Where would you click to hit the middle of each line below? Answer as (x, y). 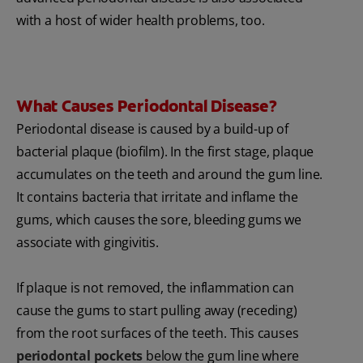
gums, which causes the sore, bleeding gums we (159, 220)
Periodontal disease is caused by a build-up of (152, 129)
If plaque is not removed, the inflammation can (155, 288)
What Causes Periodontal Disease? (147, 107)
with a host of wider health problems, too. (141, 21)
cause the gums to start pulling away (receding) (157, 311)
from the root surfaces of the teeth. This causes (158, 333)
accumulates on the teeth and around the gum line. (170, 175)
